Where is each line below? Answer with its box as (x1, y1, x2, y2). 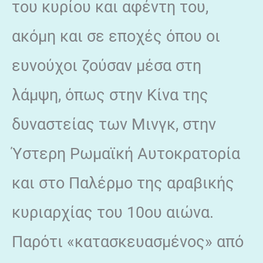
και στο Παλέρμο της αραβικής (12, 173, 234, 193)
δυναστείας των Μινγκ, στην (12, 114, 216, 134)
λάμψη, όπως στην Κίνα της (12, 85, 208, 104)
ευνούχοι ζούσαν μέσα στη (12, 56, 201, 75)
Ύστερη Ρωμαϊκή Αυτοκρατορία (12, 144, 240, 163)
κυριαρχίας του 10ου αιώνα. (12, 203, 214, 222)
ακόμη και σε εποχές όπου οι (12, 26, 220, 46)
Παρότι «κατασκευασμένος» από (12, 232, 244, 251)
